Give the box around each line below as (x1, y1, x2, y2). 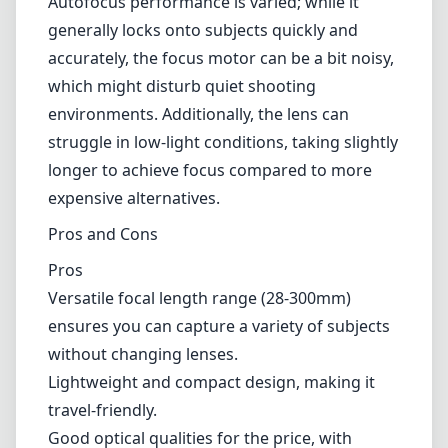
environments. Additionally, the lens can (48, 103, 349, 125)
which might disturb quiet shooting (48, 75, 316, 97)
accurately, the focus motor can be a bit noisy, (48, 47, 394, 69)
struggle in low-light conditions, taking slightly (48, 131, 398, 153)
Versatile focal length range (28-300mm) (48, 287, 351, 309)
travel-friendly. (48, 399, 157, 421)
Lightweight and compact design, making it (48, 371, 375, 393)
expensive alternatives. (48, 187, 220, 209)
